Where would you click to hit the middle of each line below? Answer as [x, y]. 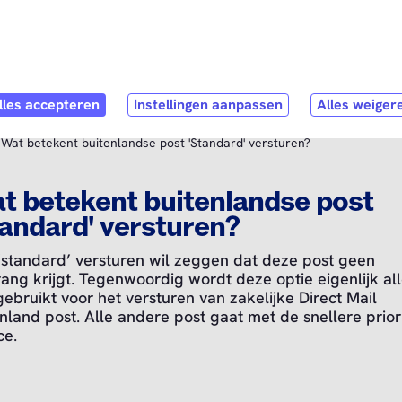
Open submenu [71, 92]
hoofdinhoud [242, 38]
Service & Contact [96, 92]
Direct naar [238, 18]
